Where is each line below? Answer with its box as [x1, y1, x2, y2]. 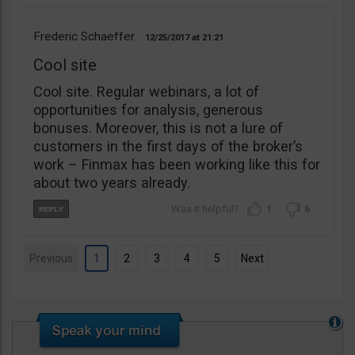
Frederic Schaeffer [33, 29, 135, 44]
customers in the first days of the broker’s [33, 138, 303, 155]
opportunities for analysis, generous [33, 101, 263, 119]
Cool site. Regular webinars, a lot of [33, 83, 259, 101]
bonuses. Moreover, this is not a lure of [33, 120, 283, 137]
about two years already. [33, 174, 190, 192]
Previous [29, 252, 73, 265]
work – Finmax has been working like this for [33, 156, 320, 174]
